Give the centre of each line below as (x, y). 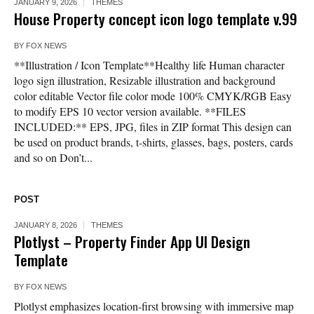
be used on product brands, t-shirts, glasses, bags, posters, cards (153, 142)
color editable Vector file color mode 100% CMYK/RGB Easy (153, 96)
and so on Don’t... (53, 158)
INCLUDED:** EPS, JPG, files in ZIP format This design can (153, 127)
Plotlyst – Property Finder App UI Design (132, 242)
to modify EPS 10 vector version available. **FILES (130, 111)
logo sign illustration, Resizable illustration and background (145, 81)
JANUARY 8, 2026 (46, 225)
